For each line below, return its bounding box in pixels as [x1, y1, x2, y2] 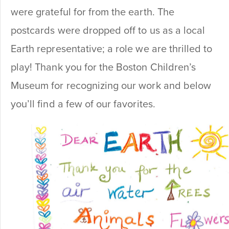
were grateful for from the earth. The [11, 6, 174, 19]
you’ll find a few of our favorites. [11, 98, 155, 111]
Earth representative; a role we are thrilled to [11, 43, 213, 56]
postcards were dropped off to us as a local [11, 25, 205, 37]
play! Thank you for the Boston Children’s [11, 61, 196, 74]
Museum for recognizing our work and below [11, 80, 212, 93]
